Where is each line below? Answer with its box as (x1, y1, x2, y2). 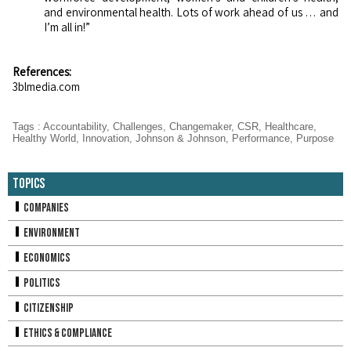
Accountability (43, 120, 107, 132)
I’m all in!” (44, 19, 90, 34)
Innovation (82, 132, 129, 144)
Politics (22, 276, 60, 291)
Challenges (113, 120, 163, 132)
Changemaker (169, 120, 231, 132)
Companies (22, 201, 69, 215)
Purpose (296, 132, 334, 144)
